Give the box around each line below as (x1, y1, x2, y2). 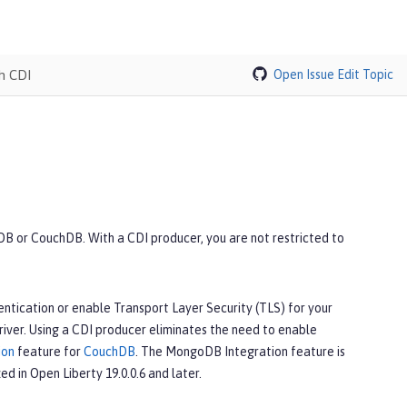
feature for (15, 343, 84, 359)
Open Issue (273, 66, 334, 82)
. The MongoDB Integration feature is (135, 343, 345, 359)
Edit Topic (337, 66, 393, 82)
